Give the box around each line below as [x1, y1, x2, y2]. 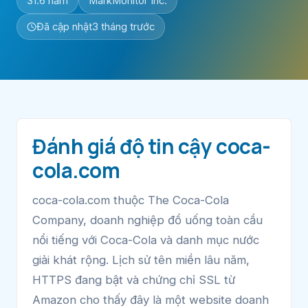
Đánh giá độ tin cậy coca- [32, 131, 271, 160]
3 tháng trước [92, 20, 155, 33]
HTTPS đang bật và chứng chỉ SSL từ [32, 272, 235, 287]
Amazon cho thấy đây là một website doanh [32, 292, 269, 307]
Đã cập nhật [36, 20, 92, 33]
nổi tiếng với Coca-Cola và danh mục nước [32, 232, 259, 247]
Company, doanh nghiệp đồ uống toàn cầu [32, 212, 263, 227]
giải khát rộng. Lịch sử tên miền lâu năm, [32, 252, 250, 267]
